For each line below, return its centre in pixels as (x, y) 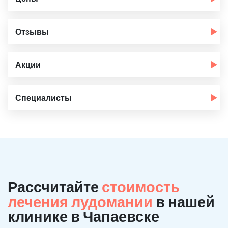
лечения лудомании (82, 201)
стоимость (141, 187)
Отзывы (32, 31)
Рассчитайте (55, 187)
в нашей (185, 201)
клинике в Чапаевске (83, 216)
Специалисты (44, 97)
